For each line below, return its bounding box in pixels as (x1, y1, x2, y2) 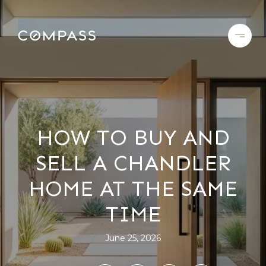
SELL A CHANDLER (35, 150, 231, 176)
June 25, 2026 (105, 232, 161, 243)
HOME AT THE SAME (28, 175, 237, 201)
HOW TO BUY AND (36, 124, 230, 150)
